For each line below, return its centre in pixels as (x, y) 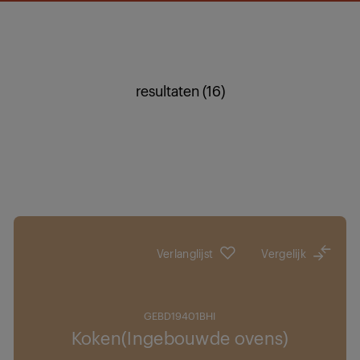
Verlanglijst (185, 253)
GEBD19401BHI (180, 315)
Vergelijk (284, 253)
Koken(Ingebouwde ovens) (180, 337)
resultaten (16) (180, 90)
